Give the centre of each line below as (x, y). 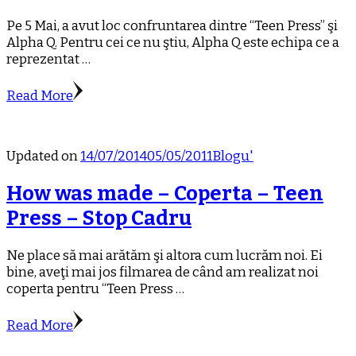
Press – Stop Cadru (99, 218)
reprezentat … (48, 59)
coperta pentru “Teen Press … (95, 289)
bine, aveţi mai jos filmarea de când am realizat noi (163, 273)
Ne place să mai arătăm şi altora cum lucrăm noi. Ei (164, 256)
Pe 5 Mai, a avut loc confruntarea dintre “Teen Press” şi (172, 25)
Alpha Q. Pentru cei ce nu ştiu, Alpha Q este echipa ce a (173, 42)
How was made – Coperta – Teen (165, 193)
